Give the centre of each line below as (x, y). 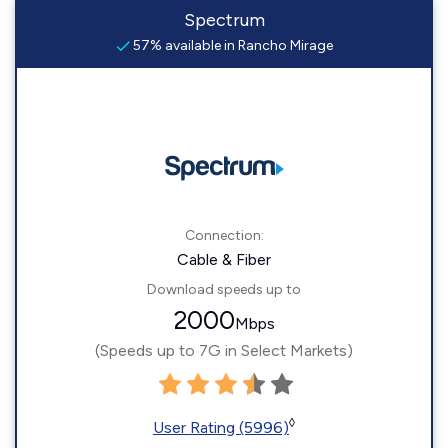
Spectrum (224, 20)
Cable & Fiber (224, 259)
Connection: (224, 235)
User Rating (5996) (221, 427)
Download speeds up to (224, 289)
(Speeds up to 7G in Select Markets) (224, 350)
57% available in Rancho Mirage (231, 45)
